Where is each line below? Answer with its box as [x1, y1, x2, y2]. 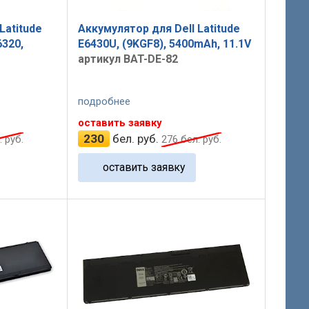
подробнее [77, 94, 130, 108]
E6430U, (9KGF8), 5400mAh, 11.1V [77, 37, 251, 51]
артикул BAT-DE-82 [77, 52, 178, 66]
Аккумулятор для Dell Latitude [77, 22, 240, 36]
